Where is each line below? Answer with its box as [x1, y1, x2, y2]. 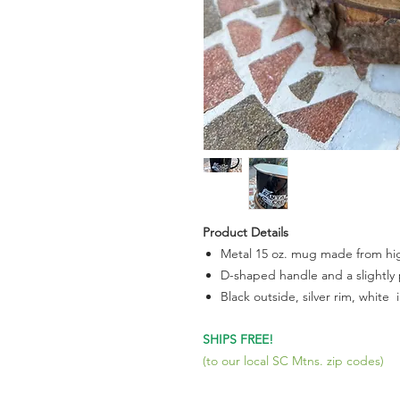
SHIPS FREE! [203, 331, 273, 347]
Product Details [203, 224, 288, 240]
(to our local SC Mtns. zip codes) [203, 353, 384, 369]
